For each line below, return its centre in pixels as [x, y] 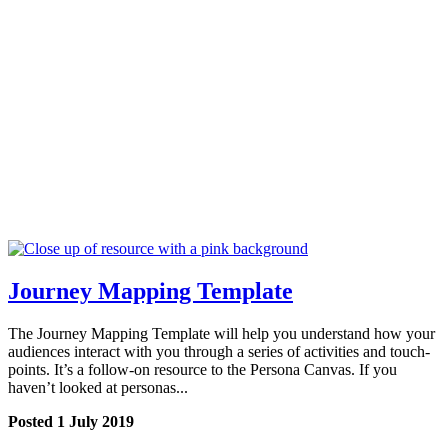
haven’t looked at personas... [98, 388]
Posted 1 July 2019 [71, 422]
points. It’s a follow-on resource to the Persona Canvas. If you [202, 370]
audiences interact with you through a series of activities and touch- [219, 352]
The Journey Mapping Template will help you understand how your [221, 334]
